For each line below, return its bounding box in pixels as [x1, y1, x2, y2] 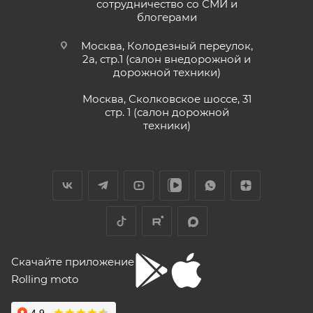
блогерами [136, 10, 197, 24]
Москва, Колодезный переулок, [80, 39, 253, 53]
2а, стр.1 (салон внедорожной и [82, 52, 251, 66]
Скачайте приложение [11, 255, 134, 269]
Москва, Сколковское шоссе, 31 [82, 92, 252, 106]
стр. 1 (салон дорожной [104, 105, 229, 119]
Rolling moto [11, 272, 78, 286]
